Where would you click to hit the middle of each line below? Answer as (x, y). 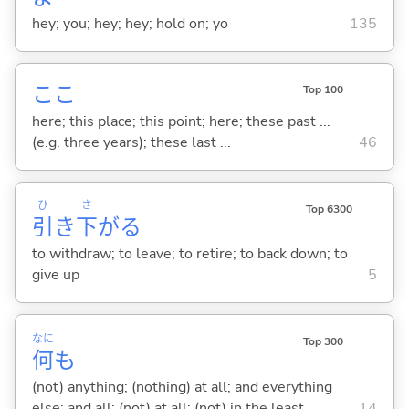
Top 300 (323, 341)
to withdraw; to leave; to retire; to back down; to (189, 254)
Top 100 (323, 90)
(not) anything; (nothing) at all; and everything (182, 387)
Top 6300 (329, 209)
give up (55, 275)
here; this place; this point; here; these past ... (181, 122)
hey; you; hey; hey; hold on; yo (130, 24)
